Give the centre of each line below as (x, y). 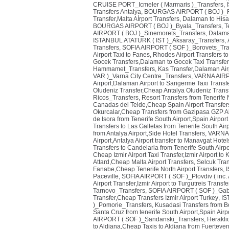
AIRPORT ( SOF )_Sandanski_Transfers (148, 219)
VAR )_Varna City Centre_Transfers (142, 76)
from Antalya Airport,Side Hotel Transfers (149, 133)
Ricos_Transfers (116, 98)
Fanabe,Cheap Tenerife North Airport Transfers (158, 169)
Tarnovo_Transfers (119, 191)
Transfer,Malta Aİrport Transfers (136, 19)
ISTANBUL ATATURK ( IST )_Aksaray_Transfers (159, 40)
